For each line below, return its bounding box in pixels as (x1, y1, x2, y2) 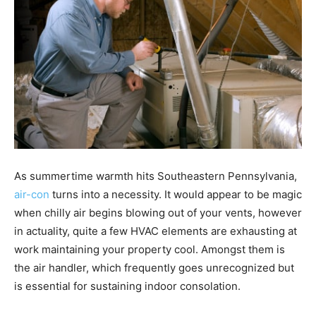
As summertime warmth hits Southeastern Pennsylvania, (14, 169, 297, 183)
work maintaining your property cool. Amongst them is (14, 242, 285, 256)
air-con (14, 187, 49, 201)
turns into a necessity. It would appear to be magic (49, 187, 302, 201)
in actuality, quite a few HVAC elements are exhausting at (14, 224, 297, 238)
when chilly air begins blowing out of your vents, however (14, 205, 302, 219)
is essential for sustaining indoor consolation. (14, 279, 241, 293)
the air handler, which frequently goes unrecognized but (14, 260, 294, 274)
